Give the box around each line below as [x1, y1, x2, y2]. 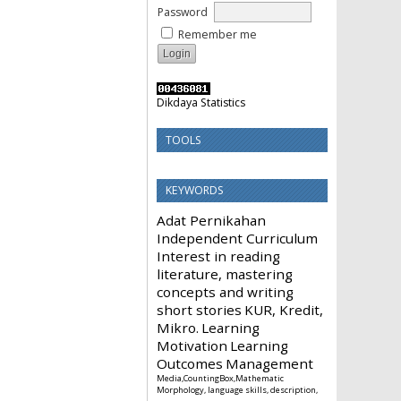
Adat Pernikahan [157, 211, 266, 230]
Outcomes [157, 354, 223, 373]
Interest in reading [157, 247, 280, 266]
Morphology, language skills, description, [157, 384, 318, 397]
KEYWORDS [166, 183, 224, 199]
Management [226, 354, 313, 373]
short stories [157, 301, 242, 320]
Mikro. [157, 319, 199, 337]
